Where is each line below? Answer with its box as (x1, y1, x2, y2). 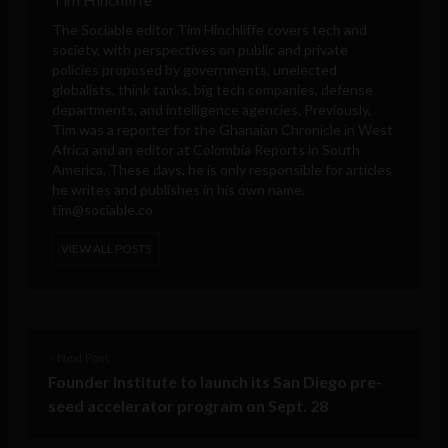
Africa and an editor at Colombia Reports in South (52, 140, 360, 158)
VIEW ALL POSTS (61, 240, 151, 256)
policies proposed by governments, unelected (52, 60, 337, 78)
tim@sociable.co (52, 200, 153, 218)
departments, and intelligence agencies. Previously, (52, 100, 371, 118)
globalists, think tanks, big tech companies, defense (52, 80, 373, 98)
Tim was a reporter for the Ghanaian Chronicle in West (52, 120, 393, 138)
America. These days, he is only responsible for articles (52, 160, 392, 178)
